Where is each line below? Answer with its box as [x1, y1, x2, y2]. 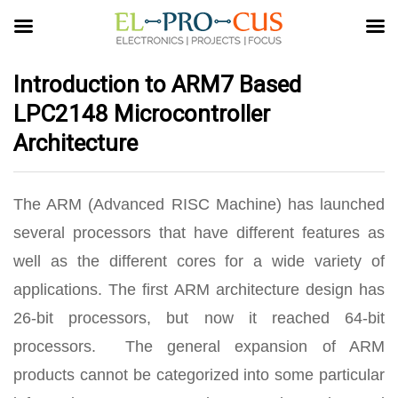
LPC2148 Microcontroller [13, 100, 270, 127]
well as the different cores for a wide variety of [13, 252, 385, 270]
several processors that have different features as [13, 224, 385, 242]
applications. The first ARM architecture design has [13, 281, 385, 298]
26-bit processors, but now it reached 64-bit [13, 309, 385, 327]
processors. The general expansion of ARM [13, 338, 385, 355]
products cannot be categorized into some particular [13, 366, 385, 384]
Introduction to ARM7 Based [13, 71, 301, 98]
